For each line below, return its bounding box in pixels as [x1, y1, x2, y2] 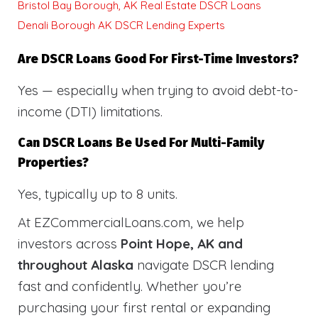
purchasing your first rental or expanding [18, 299, 270, 317]
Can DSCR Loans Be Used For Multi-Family [18, 136, 264, 151]
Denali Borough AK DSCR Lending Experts [18, 18, 225, 33]
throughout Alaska [18, 256, 133, 274]
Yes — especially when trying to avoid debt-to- [18, 82, 298, 99]
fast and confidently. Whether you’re [18, 278, 241, 295]
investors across [18, 235, 121, 253]
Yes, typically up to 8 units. [18, 185, 177, 203]
